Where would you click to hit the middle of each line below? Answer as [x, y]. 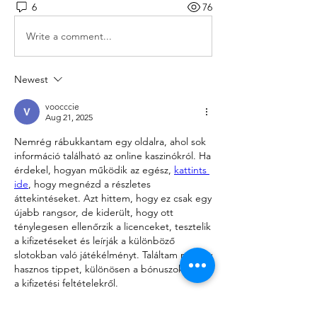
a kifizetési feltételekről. [66, 283]
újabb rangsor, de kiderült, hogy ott [94, 213]
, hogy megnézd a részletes [90, 184]
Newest [31, 80]
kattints [190, 170]
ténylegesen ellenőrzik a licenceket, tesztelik [113, 227]
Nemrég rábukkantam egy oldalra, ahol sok [110, 142]
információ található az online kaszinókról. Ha [113, 156]
